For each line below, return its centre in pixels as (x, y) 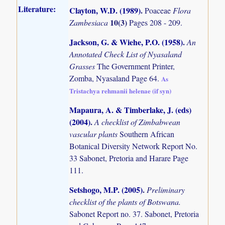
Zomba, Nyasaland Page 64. (116, 78)
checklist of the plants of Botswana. (125, 202)
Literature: (37, 9)
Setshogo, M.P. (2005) (106, 190)
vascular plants (95, 134)
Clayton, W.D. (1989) (105, 10)
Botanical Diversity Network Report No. (134, 146)
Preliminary (166, 190)
